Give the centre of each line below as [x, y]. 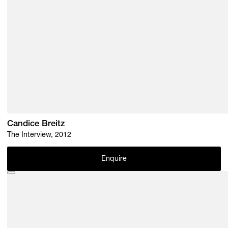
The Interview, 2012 [39, 135]
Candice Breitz [36, 124]
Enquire [114, 160]
